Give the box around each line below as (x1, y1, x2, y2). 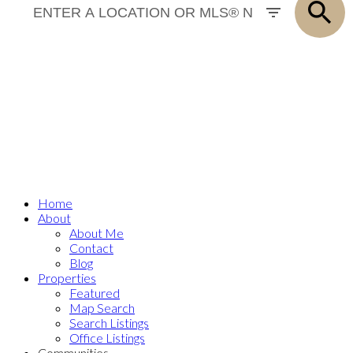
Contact (69, 240, 113, 255)
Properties (38, 270, 96, 285)
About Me (69, 225, 124, 240)
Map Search (69, 300, 135, 315)
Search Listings (69, 315, 149, 330)
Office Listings (69, 330, 145, 345)
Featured (69, 285, 120, 300)
